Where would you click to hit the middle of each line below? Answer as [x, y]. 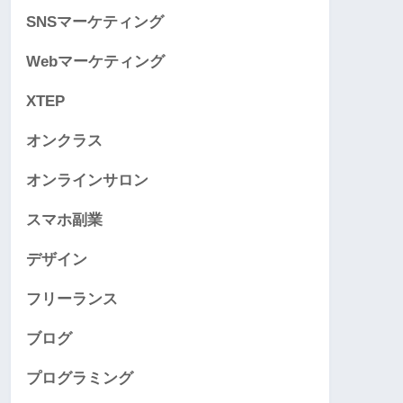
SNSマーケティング [95, 22]
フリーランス [72, 300]
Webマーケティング [95, 62]
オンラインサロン [87, 181]
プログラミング [80, 379]
